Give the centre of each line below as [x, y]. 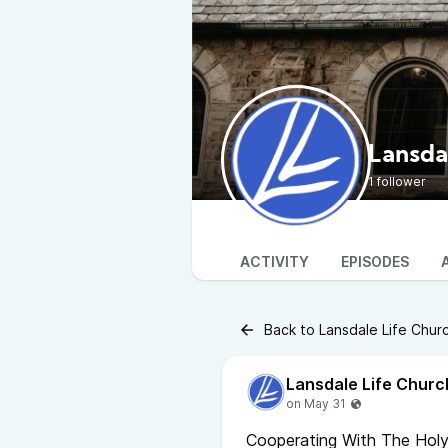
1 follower [397, 181]
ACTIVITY [274, 261]
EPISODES [375, 261]
